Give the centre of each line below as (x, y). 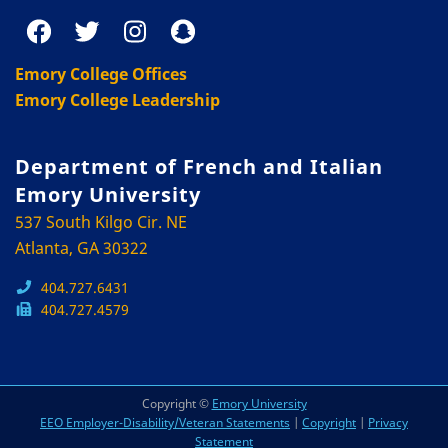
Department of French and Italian (199, 166)
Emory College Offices (101, 73)
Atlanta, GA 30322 (81, 247)
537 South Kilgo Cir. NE (101, 221)
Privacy (388, 422)
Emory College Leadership (117, 99)
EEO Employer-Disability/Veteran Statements (165, 422)
